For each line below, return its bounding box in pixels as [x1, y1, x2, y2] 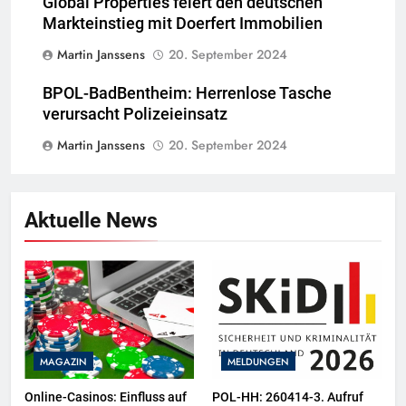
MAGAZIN [40, 354, 87, 370]
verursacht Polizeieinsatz [43, 105, 227, 124]
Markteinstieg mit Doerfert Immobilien [43, 14, 323, 34]
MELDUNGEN [227, 354, 289, 370]
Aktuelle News [24, 208, 158, 234]
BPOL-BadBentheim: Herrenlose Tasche [43, 84, 332, 103]
